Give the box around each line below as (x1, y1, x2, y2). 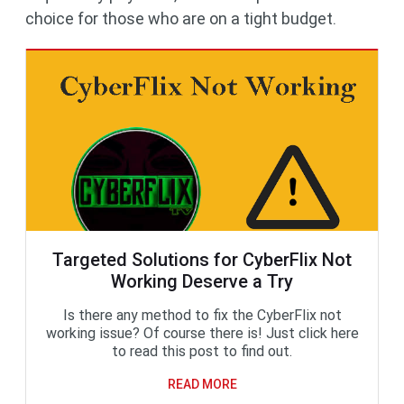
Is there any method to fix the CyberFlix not (62, 306, 342, 324)
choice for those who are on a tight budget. (25, 8, 336, 28)
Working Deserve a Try (111, 270, 293, 292)
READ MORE (167, 376, 237, 391)
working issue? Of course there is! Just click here (45, 324, 359, 342)
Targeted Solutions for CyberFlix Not (52, 248, 352, 271)
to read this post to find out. (112, 342, 292, 360)
